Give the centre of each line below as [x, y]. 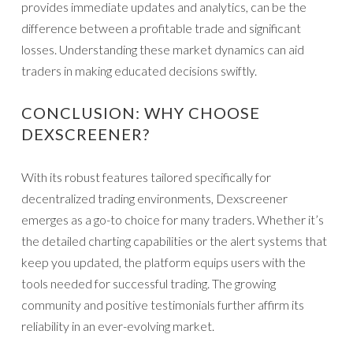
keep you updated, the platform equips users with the [163, 262]
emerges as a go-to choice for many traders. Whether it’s [173, 220]
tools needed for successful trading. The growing [149, 284]
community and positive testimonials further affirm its [163, 305]
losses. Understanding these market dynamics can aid [163, 50]
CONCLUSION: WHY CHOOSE [141, 113]
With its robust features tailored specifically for [146, 177]
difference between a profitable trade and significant [161, 28]
